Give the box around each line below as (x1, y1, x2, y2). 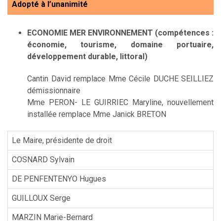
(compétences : (153, 28, 214, 37)
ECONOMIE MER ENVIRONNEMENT (27, 28, 153, 37)
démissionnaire (27, 85, 80, 95)
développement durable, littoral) (27, 51, 147, 61)
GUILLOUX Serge (12, 193, 71, 203)
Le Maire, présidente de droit (12, 135, 112, 145)
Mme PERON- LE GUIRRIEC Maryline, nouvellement (27, 97, 214, 107)
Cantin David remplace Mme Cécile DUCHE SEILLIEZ (27, 74, 214, 83)
